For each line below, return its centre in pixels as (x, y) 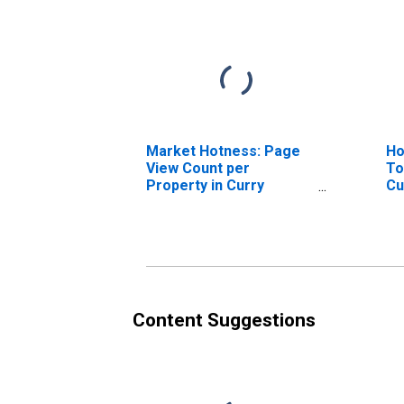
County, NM (184, 202)
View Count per (198, 168)
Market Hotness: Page (223, 151)
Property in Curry (205, 185)
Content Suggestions (224, 320)
